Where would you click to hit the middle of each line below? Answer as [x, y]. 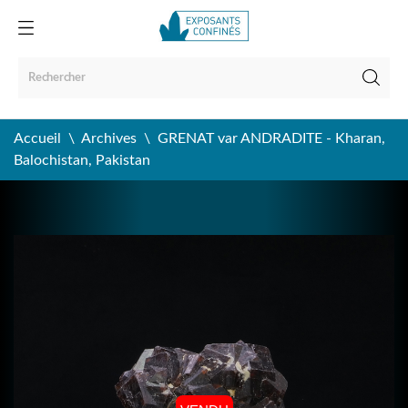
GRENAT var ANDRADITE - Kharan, [271, 138]
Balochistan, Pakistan [82, 160]
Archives [109, 138]
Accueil [37, 138]
